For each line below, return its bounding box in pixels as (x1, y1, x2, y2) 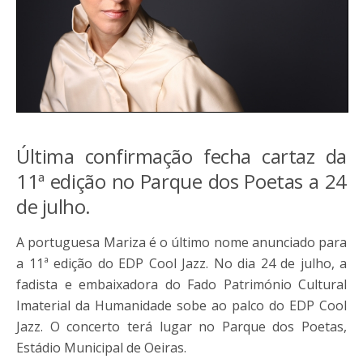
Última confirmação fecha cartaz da (16, 143, 347, 170)
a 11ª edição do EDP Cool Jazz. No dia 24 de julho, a (16, 254, 347, 273)
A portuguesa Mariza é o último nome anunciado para (16, 233, 347, 252)
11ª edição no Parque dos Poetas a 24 (16, 168, 347, 195)
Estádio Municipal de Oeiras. (16, 339, 186, 357)
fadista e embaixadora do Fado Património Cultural (16, 275, 347, 294)
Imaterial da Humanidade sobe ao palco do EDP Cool (16, 297, 347, 315)
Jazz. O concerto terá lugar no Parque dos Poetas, (16, 318, 347, 336)
